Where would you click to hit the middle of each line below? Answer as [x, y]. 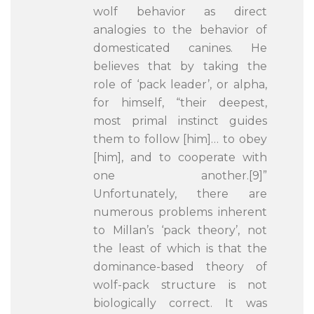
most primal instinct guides [180, 121]
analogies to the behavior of [180, 30]
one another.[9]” [180, 176]
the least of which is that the [180, 248]
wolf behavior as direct [180, 12]
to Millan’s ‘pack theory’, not [180, 230]
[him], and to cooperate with [180, 157]
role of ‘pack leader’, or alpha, [180, 84]
